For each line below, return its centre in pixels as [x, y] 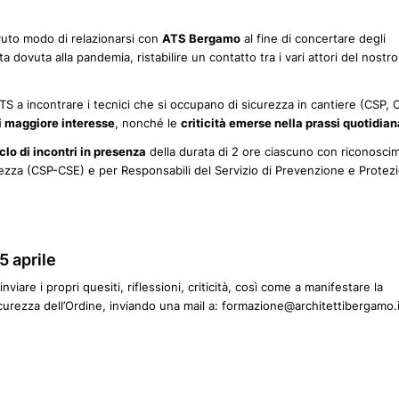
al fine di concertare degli [313, 39]
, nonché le [148, 123]
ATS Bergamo [201, 39]
